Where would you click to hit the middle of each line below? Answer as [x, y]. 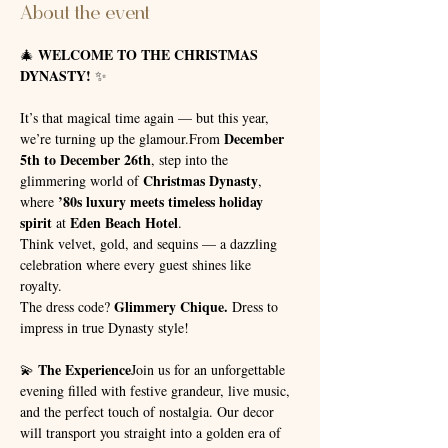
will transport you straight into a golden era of [152, 432]
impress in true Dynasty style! [104, 327]
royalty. [43, 285]
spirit [36, 222]
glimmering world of [81, 180]
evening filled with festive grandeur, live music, [157, 390]
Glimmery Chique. [171, 306]
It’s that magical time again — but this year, [146, 117]
